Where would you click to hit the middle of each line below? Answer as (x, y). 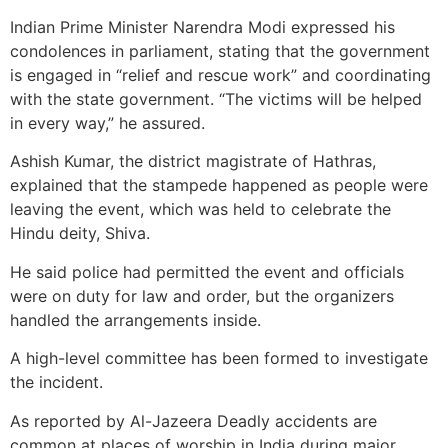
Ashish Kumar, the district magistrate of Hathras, (193, 161)
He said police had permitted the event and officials (207, 271)
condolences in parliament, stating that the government (220, 50)
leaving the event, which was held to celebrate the (200, 209)
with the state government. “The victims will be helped (216, 98)
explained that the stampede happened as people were (219, 185)
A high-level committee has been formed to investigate (219, 358)
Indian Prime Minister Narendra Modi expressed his (202, 26)
